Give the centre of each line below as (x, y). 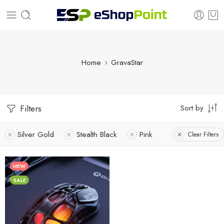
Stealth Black (97, 134)
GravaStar (127, 62)
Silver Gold (36, 134)
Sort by (192, 108)
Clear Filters (203, 134)
